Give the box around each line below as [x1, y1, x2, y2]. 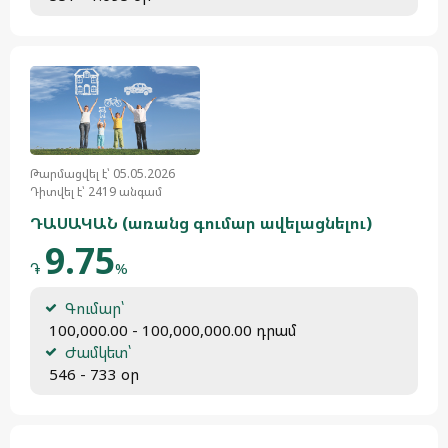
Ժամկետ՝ [65, 342, 131, 362]
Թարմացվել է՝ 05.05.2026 [30, 165, 175, 182]
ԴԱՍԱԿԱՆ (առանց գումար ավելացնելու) [30, 212, 372, 234]
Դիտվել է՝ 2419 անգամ [30, 183, 162, 200]
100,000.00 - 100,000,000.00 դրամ [45, 320, 297, 340]
